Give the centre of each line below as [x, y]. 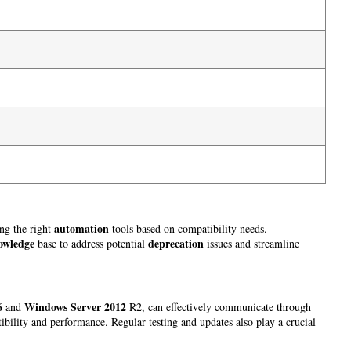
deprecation [176, 244]
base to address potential [91, 244]
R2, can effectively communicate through [219, 306]
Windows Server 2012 [75, 306]
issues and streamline [251, 244]
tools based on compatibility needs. [188, 229]
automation [81, 229]
